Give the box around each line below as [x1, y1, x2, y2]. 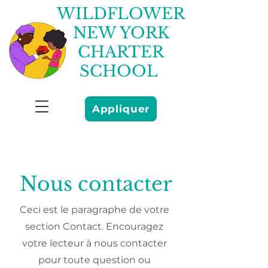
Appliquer [92, 103, 150, 115]
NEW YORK [72, 23, 169, 42]
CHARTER [78, 42, 164, 62]
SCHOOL [80, 62, 162, 81]
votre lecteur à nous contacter [22, 237, 167, 249]
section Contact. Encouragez [25, 221, 163, 232]
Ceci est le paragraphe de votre [19, 204, 169, 215]
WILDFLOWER [57, 4, 185, 23]
